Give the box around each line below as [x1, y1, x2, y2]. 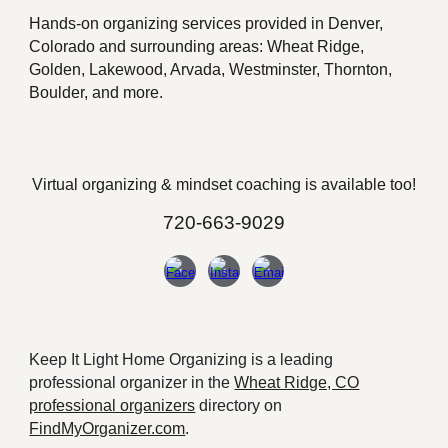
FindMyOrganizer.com [29, 420, 186, 437]
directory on [195, 397, 283, 414]
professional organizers [29, 397, 196, 414]
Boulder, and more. [29, 84, 164, 101]
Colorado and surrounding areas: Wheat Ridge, [29, 38, 365, 55]
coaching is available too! [232, 176, 416, 193]
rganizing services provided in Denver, [112, 15, 384, 32]
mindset [176, 176, 232, 193]
